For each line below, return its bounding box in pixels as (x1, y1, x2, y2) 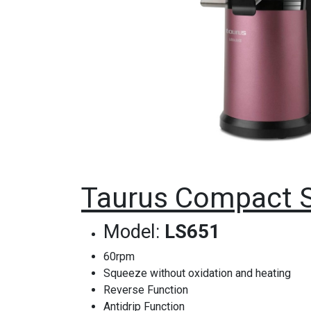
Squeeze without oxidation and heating (103, 267, 291, 280)
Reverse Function (103, 283, 188, 297)
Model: (103, 221, 165, 244)
